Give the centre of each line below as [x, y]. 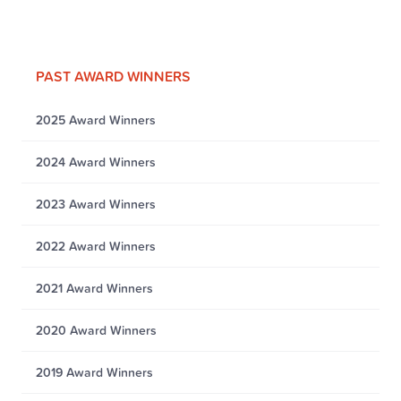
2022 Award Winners [96, 246]
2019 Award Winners [94, 372]
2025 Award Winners [96, 120]
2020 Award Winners [96, 330]
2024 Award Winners [96, 162]
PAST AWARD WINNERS [113, 76]
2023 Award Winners [96, 204]
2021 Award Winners [94, 288]
